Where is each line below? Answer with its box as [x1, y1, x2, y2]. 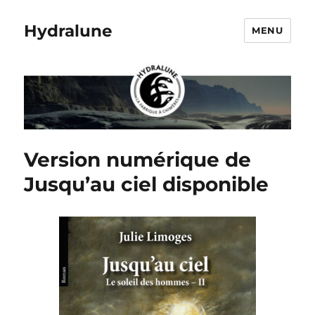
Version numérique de [24, 147, 252, 172]
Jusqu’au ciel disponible [24, 172, 269, 196]
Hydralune [24, 20, 113, 41]
